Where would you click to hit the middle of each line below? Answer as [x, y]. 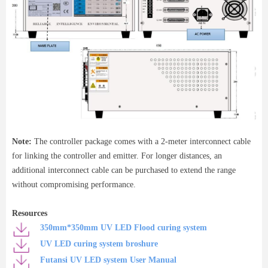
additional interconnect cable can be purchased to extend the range [124, 170]
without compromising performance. [74, 184]
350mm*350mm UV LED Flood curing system [124, 228]
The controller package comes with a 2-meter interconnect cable [142, 141]
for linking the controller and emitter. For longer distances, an [117, 156]
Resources [30, 213]
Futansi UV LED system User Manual [108, 260]
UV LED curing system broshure [99, 244]
